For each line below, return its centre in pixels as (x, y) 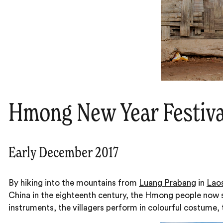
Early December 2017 (63, 154)
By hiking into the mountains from (74, 183)
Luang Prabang (167, 183)
